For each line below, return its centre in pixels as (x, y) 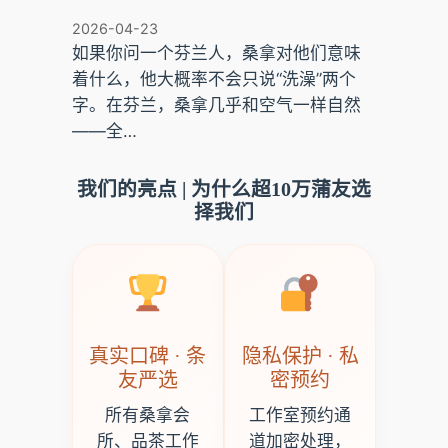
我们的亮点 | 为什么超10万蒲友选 (224, 189)
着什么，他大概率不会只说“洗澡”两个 (213, 79)
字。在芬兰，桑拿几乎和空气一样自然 (216, 105)
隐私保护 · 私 (300, 356)
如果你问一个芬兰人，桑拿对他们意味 (216, 53)
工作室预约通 (300, 415)
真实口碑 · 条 (148, 356)
